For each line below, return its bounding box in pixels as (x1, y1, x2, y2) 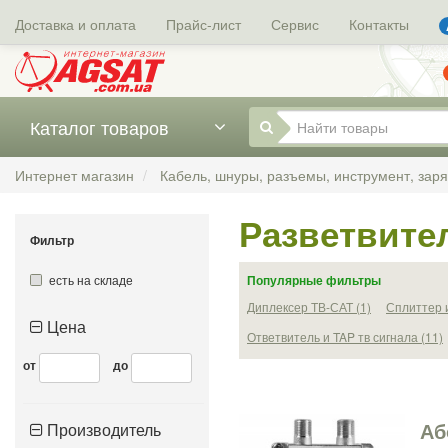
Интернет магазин (15, 164, 134, 185)
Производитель (47, 417, 161, 441)
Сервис (271, 14, 319, 34)
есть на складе (49, 270, 133, 288)
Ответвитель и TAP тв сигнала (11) (247, 327, 443, 345)
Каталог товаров (30, 113, 169, 140)
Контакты (349, 14, 409, 34)
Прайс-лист (166, 14, 241, 34)
